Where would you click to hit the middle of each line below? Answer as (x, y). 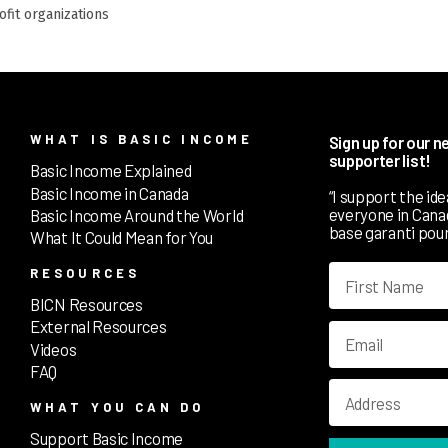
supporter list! (379, 160)
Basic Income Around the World (137, 214)
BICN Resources (86, 304)
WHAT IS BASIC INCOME (141, 139)
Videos (53, 348)
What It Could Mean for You (122, 237)
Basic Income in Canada (109, 192)
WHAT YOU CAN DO (117, 406)
